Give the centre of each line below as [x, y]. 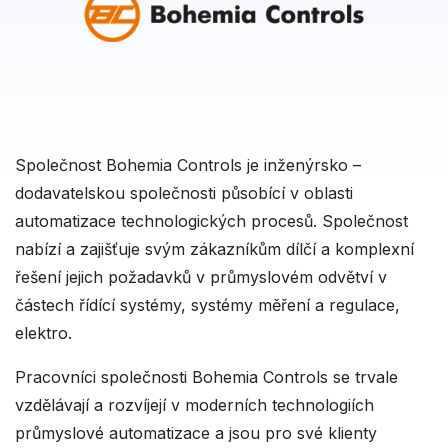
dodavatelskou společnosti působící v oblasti [184, 193]
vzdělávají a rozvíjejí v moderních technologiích [194, 405]
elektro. [43, 333]
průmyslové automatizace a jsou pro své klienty [196, 433]
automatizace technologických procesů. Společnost [211, 221]
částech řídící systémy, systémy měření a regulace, [207, 305]
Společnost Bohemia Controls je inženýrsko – [188, 165]
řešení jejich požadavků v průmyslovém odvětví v [201, 277]
